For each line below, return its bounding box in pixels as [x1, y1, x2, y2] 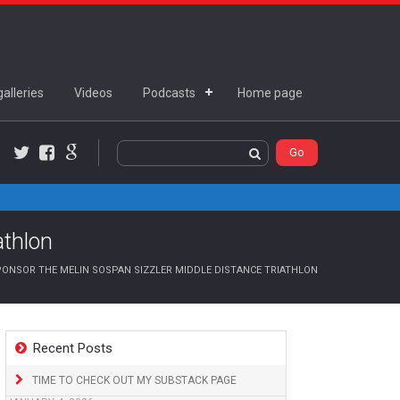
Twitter [21, 161, 62, 175]
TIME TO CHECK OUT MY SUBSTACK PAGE [32, 374, 237, 387]
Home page [237, 86, 303, 100]
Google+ [71, 161, 117, 175]
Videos [74, 86, 112, 100]
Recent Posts [33, 340, 112, 356]
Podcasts [143, 86, 196, 100]
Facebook [46, 161, 100, 175]
